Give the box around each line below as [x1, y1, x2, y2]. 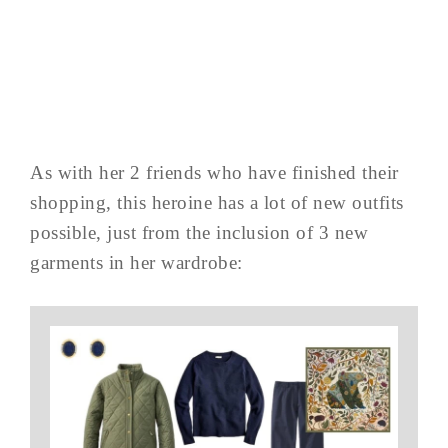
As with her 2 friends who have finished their [30, 161, 399, 183]
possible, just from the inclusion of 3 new [30, 221, 368, 243]
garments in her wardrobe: [30, 251, 243, 273]
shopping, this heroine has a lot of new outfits [30, 191, 404, 213]
